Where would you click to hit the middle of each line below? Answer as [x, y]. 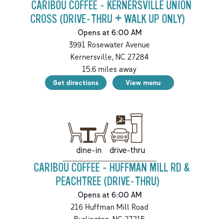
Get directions [76, 82]
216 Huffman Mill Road [109, 207]
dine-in [89, 150]
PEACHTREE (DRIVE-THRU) [108, 181]
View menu [143, 82]
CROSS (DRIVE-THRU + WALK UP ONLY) [108, 19]
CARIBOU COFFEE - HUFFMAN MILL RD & [111, 168]
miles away [117, 69]
